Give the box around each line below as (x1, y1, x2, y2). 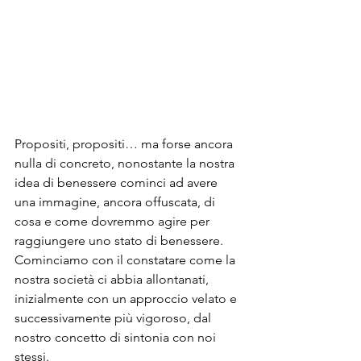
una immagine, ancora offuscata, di (15, 194, 218, 210)
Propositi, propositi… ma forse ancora (15, 136, 236, 152)
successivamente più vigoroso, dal (15, 310, 214, 326)
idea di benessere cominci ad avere (15, 175, 221, 191)
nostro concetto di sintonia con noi (15, 330, 219, 346)
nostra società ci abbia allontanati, (15, 272, 212, 288)
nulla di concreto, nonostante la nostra (15, 156, 238, 172)
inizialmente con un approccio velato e (15, 291, 240, 307)
